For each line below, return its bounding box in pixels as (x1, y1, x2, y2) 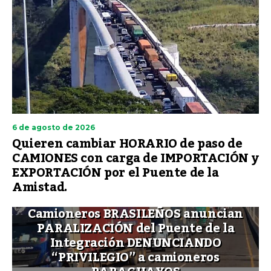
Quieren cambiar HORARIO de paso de (12, 131, 243, 156)
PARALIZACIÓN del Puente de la (36, 216, 235, 241)
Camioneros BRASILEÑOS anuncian (27, 201, 243, 226)
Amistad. (12, 175, 67, 200)
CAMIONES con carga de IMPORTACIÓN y (12, 146, 260, 171)
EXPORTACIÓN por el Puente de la (12, 160, 219, 185)
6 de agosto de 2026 (12, 122, 95, 132)
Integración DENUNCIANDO (50, 230, 221, 255)
